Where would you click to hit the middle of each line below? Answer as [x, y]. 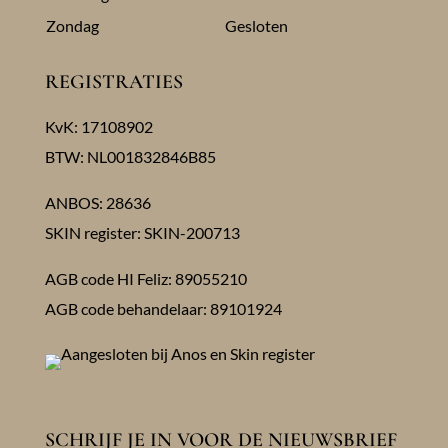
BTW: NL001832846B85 [130, 157]
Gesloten [256, 26]
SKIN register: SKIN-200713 [142, 233]
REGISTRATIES [113, 82]
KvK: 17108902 [98, 127]
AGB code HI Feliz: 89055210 [145, 279]
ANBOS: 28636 [97, 203]
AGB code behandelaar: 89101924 [163, 309]
